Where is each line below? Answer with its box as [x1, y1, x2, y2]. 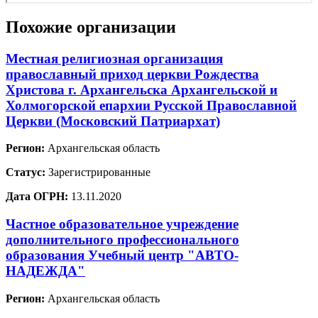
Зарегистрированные [45, 166, 150, 179]
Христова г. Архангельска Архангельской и [6, 82, 278, 97]
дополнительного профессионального [6, 232, 239, 248]
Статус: [6, 166, 45, 179]
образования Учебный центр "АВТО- [6, 248, 238, 263]
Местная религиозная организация [6, 50, 223, 66]
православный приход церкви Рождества [6, 66, 259, 82]
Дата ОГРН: [6, 190, 68, 203]
